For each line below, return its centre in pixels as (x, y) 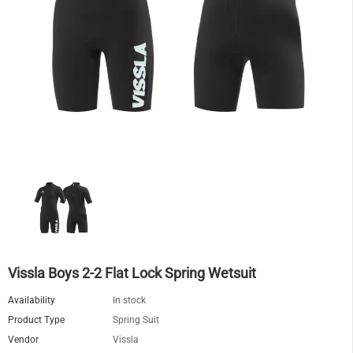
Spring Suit (136, 320)
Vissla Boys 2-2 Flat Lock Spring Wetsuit (132, 273)
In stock (129, 300)
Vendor (23, 339)
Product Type (36, 320)
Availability (32, 300)
